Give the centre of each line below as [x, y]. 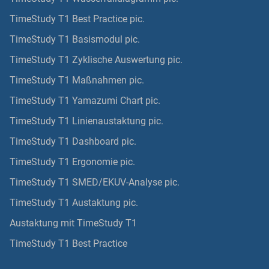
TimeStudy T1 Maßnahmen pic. [77, 80]
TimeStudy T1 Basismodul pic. [74, 40]
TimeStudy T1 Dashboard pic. [73, 142]
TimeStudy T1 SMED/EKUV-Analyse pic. [94, 183]
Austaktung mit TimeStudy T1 [73, 223]
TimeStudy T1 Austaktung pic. [74, 203]
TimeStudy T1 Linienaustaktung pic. [86, 121]
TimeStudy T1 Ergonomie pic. [72, 162]
